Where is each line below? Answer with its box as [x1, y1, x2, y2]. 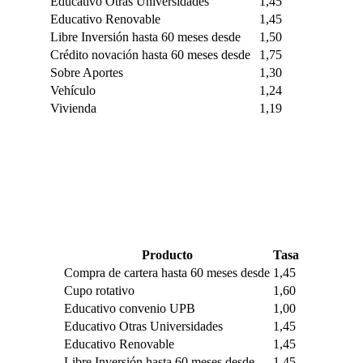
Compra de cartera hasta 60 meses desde [64, 265, 270, 280]
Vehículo [49, 83, 96, 97]
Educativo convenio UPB [64, 301, 195, 315]
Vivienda [49, 100, 96, 115]
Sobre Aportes [49, 65, 123, 79]
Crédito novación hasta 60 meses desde [49, 47, 250, 62]
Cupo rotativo [64, 283, 135, 297]
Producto [141, 247, 193, 262]
